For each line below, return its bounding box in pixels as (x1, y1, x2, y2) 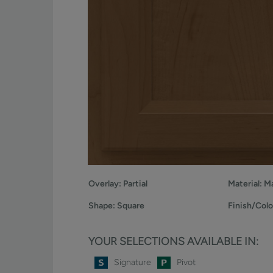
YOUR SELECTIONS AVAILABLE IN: (88, 235, 258, 248)
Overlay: (88, 179, 121, 190)
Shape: (88, 200, 115, 211)
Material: (227, 179, 262, 190)
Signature (113, 257, 151, 268)
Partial (122, 179, 147, 190)
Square (116, 200, 144, 211)
